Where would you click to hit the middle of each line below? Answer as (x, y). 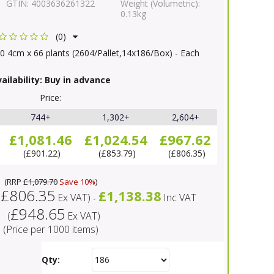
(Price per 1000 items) (50, 229)
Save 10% (76, 181)
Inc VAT (180, 197)
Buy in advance (76, 80)
